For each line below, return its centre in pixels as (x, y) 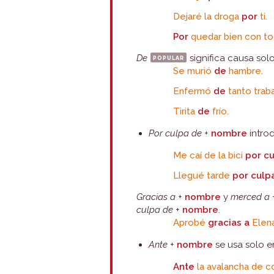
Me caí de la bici (209, 155)
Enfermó (194, 91)
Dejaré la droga (208, 17)
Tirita (186, 111)
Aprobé (190, 223)
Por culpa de (176, 133)
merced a (250, 197)
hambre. (245, 71)
